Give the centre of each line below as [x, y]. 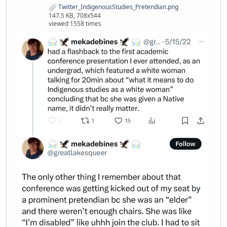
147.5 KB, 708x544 [75, 16]
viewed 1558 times [75, 24]
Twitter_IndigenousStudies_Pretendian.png [118, 7]
